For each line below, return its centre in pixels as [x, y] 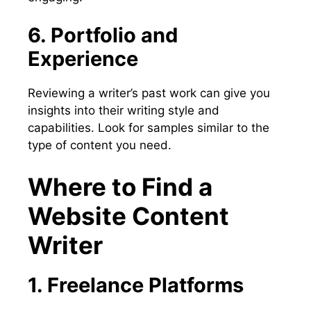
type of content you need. [100, 145]
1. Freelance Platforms [136, 285]
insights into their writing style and [124, 111]
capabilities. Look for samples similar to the [149, 128]
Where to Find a [120, 186]
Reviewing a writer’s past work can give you [149, 93]
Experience [83, 59]
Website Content [128, 216]
